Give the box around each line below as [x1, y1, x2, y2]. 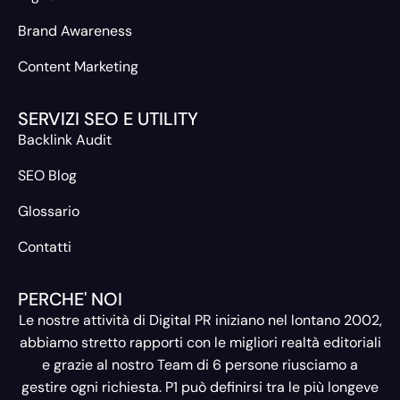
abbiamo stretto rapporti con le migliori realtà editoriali [19, 332, 381, 352]
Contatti [18, 237, 71, 256]
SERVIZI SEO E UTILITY [18, 106, 198, 130]
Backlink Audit [18, 129, 112, 149]
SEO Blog [18, 165, 77, 185]
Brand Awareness [18, 21, 132, 40]
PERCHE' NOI [18, 287, 122, 311]
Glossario [18, 201, 79, 221]
